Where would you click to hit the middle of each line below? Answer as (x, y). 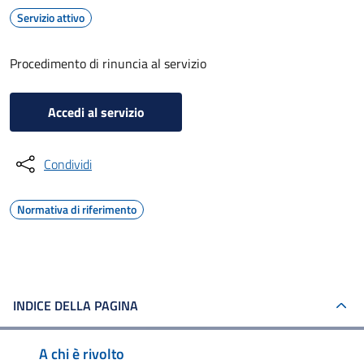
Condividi (68, 164)
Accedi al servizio (96, 112)
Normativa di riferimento (77, 209)
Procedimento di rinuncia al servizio (108, 63)
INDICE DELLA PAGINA (76, 305)
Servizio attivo (51, 17)
